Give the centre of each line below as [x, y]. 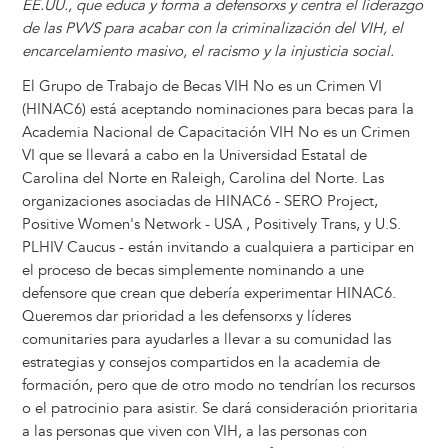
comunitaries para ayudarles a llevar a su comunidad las [206, 340]
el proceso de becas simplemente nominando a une [192, 271]
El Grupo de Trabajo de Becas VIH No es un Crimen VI [201, 87]
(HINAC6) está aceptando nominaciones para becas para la [217, 110]
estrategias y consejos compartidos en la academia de [200, 363]
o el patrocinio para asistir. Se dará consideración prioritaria [219, 409]
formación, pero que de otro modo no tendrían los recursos [218, 386]
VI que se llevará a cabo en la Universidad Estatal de [194, 156]
